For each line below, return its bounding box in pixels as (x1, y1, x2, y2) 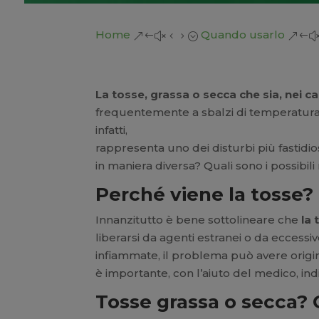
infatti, (95, 122, 128, 137)
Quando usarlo (201, 28, 286, 42)
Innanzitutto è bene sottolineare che (95, 212, 302, 226)
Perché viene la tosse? (95, 182, 314, 206)
